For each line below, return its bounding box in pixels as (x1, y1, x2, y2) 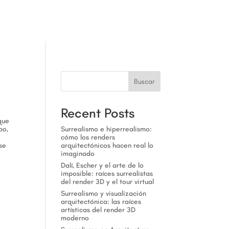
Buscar (133, 77, 155, 86)
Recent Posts (61, 105, 135, 121)
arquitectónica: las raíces (61, 197, 142, 206)
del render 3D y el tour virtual (61, 177, 154, 186)
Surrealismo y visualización (61, 189, 147, 198)
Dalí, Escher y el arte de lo (61, 161, 144, 170)
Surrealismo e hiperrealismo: (61, 125, 152, 133)
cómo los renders (61, 133, 116, 142)
